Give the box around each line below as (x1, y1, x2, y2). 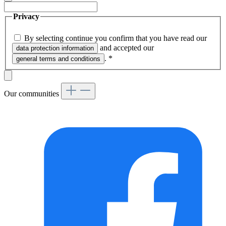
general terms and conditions (16, 55, 100, 63)
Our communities (4, 89, 61, 98)
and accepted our (98, 43, 156, 52)
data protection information (16, 44, 94, 52)
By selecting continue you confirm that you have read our (24, 34, 209, 43)
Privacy (13, 12, 39, 21)
